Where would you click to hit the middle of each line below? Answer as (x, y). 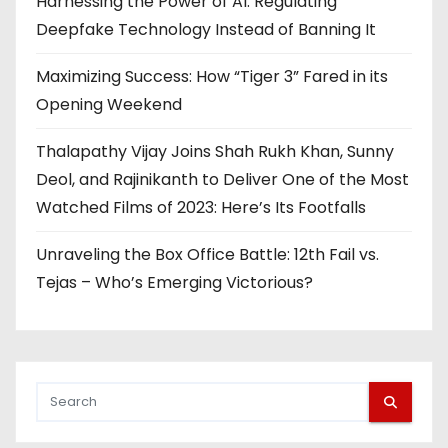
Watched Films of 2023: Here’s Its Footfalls (201, 208)
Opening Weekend (109, 105)
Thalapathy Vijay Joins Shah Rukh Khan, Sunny (215, 152)
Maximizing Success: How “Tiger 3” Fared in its (212, 77)
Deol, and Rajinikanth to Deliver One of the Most (222, 180)
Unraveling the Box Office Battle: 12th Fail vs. (207, 255)
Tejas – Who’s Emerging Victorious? (174, 283)
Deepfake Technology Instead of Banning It (206, 30)
